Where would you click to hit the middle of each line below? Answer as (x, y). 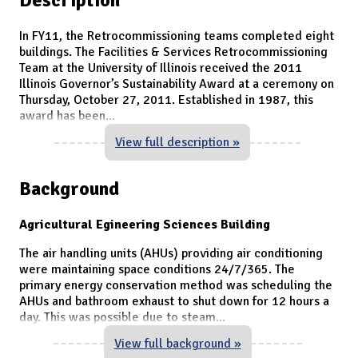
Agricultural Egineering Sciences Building (145, 224)
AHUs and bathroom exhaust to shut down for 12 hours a (174, 301)
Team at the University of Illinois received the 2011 (161, 68)
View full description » (177, 142)
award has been (62, 115)
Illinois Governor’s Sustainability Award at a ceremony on (177, 84)
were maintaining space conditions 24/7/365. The (157, 269)
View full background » (177, 343)
